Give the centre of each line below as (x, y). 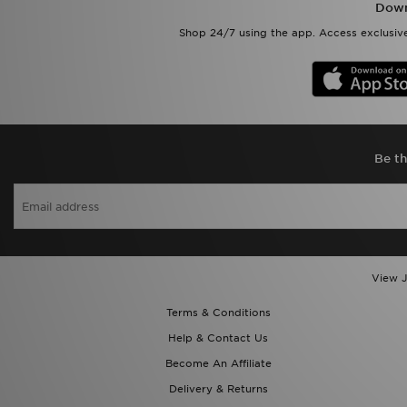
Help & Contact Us (218, 338)
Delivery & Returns (218, 389)
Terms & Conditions (218, 313)
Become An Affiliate (218, 363)
